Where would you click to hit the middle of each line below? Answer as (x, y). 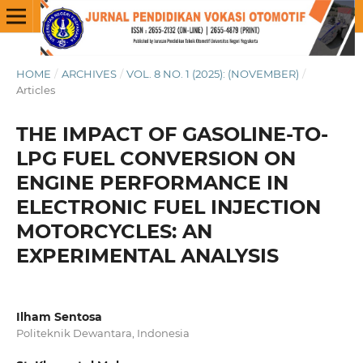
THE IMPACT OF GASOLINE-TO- (172, 134)
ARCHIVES (89, 73)
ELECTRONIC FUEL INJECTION (168, 207)
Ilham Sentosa (59, 316)
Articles (35, 90)
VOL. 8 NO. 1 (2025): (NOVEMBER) (213, 73)
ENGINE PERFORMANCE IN (152, 182)
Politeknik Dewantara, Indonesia (102, 333)
